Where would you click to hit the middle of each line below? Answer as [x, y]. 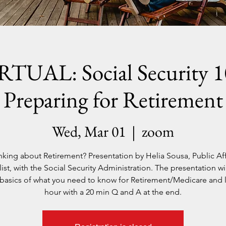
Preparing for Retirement [113, 99]
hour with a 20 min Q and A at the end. [113, 192]
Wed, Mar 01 [89, 131]
